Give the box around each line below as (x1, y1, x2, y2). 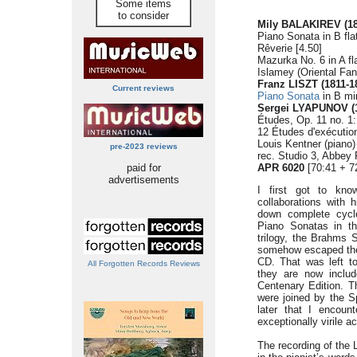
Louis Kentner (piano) (257, 138, 355, 150)
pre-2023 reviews (109, 142, 178, 151)
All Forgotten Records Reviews (87, 259, 200, 268)
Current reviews (112, 84, 175, 92)
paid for (126, 162, 161, 174)
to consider (118, 10, 169, 22)
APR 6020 (257, 162, 304, 174)
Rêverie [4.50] (257, 42, 322, 54)
